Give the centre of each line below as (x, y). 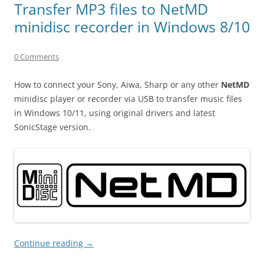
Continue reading (50, 243)
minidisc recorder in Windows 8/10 (132, 26)
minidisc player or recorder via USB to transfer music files (128, 98)
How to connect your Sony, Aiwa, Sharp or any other (118, 84)
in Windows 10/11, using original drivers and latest (115, 113)
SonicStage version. (52, 127)
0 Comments (37, 56)
